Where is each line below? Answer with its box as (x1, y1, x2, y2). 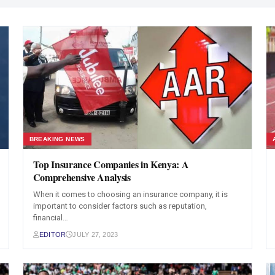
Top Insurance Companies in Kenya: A (33, 157, 189, 171)
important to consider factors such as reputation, (33, 201, 207, 211)
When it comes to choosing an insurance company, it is (33, 190, 228, 199)
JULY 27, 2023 (72, 231, 118, 238)
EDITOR (39, 231, 66, 238)
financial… (33, 213, 68, 222)
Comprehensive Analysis (33, 170, 131, 184)
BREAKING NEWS (29, 136, 85, 142)
